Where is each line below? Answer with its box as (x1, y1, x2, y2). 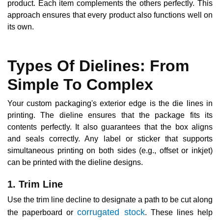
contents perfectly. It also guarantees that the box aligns (7, 122, 213, 131)
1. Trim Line (7, 178, 63, 190)
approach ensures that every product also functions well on (7, 10, 213, 19)
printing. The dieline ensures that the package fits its (7, 110, 213, 119)
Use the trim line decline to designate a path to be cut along (7, 195, 213, 204)
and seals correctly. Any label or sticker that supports (7, 134, 213, 143)
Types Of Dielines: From (7, 56, 189, 75)
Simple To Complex (7, 75, 153, 93)
